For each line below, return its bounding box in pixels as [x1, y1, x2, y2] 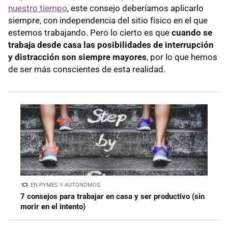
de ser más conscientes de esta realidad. [8, 64, 165, 74]
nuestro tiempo [8, 3, 67, 13]
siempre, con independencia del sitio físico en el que [8, 15, 208, 25]
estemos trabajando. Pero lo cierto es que [8, 27, 172, 38]
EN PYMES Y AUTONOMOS [31, 181, 101, 188]
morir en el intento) [20, 202, 85, 211]
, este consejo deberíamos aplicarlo [67, 3, 204, 13]
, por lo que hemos [147, 51, 217, 62]
